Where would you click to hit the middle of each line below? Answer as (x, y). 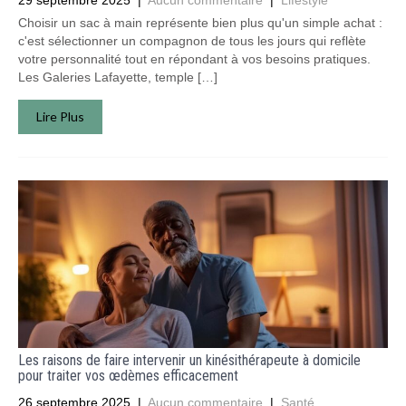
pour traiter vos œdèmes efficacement (128, 376)
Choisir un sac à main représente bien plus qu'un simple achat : (200, 23)
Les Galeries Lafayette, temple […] (118, 77)
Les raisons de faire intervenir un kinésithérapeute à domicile (189, 360)
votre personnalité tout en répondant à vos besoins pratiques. (194, 59)
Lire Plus (60, 116)
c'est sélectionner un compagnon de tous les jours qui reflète (192, 41)
